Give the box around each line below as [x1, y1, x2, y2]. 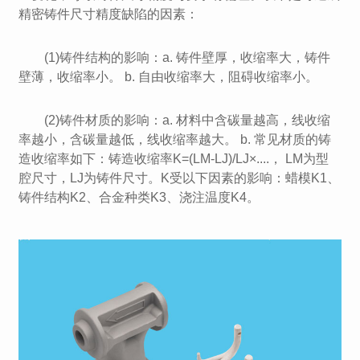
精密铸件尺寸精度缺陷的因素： [18, 7, 199, 21]
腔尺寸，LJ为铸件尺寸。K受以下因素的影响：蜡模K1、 [18, 171, 341, 185]
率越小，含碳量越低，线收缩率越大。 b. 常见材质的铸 [18, 133, 332, 146]
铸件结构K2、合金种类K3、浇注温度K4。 [18, 190, 260, 204]
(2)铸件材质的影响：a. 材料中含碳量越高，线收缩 [44, 113, 331, 127]
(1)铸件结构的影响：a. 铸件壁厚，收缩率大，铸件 [44, 51, 331, 64]
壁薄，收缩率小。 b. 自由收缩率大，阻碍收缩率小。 [18, 70, 319, 84]
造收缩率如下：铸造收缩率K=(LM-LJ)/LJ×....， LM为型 [18, 152, 329, 166]
